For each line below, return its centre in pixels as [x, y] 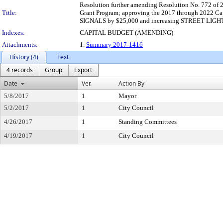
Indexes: [13, 33]
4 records [20, 70]
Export [83, 70]
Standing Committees [148, 122]
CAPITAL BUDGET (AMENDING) [126, 33]
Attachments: [20, 45]
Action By [131, 83]
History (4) [24, 57]
